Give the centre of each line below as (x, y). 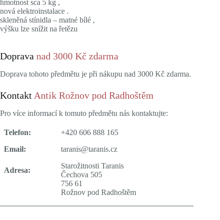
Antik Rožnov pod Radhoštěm (94, 96)
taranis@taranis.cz (89, 149)
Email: (15, 149)
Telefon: (17, 132)
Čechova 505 (82, 174)
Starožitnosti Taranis (92, 165)
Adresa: (17, 170)
